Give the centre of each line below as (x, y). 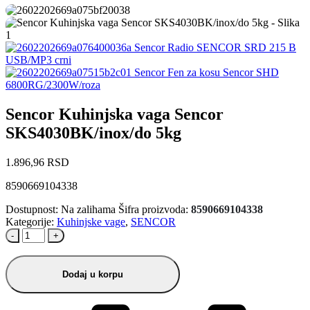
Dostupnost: (33, 209)
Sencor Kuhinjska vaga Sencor (115, 114)
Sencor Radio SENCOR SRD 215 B (215, 47)
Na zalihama (88, 209)
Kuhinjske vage (91, 221)
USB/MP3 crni (38, 60)
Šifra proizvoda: (155, 209)
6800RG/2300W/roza (53, 84)
